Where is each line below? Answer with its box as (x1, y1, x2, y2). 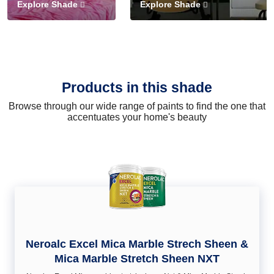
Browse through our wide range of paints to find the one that (9, 100, 265, 111)
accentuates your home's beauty (67, 111, 207, 122)
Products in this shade (62, 79, 212, 95)
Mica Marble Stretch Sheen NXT (54, 252, 220, 265)
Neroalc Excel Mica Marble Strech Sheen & (26, 237, 248, 250)
